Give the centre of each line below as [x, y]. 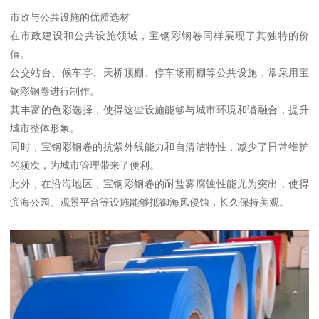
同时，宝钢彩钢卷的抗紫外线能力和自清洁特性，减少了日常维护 [159, 147]
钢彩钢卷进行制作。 [55, 91]
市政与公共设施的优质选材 [70, 17]
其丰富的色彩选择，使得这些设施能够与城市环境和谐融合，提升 [159, 110]
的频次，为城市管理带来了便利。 [85, 166]
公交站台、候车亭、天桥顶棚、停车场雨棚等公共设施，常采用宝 [159, 73]
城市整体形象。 [45, 129]
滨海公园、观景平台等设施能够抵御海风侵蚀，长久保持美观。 [150, 203]
